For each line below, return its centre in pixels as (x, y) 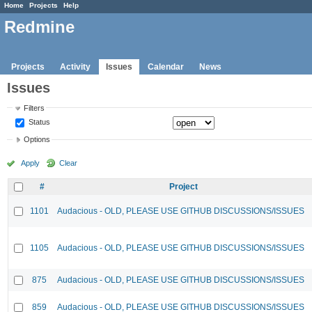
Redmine (39, 27)
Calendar (166, 67)
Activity (75, 67)
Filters (34, 108)
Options (37, 140)
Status (39, 122)
